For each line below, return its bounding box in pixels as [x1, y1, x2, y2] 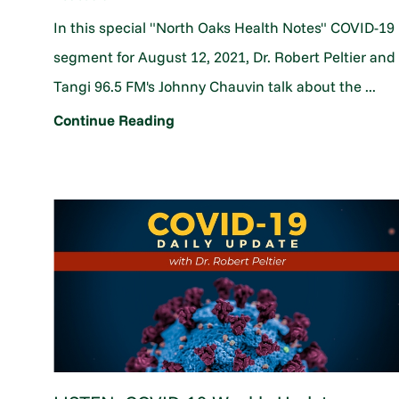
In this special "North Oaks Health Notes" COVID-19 [53, 17, 395, 37]
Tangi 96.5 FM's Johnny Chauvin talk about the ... [53, 76, 377, 95]
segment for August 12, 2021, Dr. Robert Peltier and [53, 46, 396, 66]
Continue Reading [53, 110, 175, 129]
